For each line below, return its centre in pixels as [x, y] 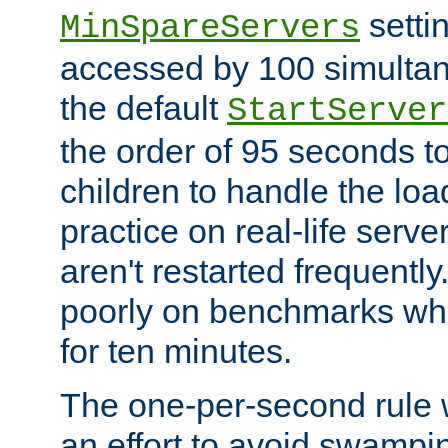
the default [143, 108]
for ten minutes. [176, 351]
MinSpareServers [210, 28]
